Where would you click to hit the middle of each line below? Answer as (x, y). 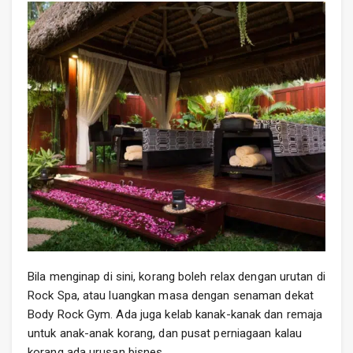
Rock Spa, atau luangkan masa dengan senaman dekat (171, 296)
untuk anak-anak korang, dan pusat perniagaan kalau (165, 334)
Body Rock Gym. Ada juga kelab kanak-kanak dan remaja (175, 315)
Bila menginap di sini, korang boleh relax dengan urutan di (176, 277)
